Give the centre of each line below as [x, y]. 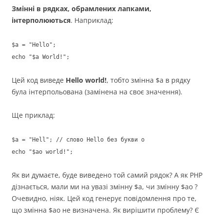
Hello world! [86, 80]
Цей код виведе [39, 80]
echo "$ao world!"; [42, 152]
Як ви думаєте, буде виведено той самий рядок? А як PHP [107, 175]
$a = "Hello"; [34, 45]
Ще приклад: [33, 115]
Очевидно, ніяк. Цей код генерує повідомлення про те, [104, 199]
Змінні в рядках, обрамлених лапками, [82, 9]
